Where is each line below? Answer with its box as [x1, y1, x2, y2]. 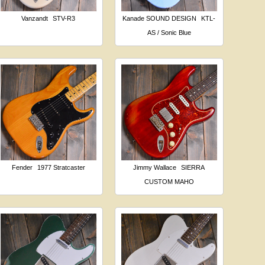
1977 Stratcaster [37, 163, 85, 171]
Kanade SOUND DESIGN [122, 14, 197, 22]
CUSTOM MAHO [144, 177, 194, 185]
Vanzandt [21, 14, 49, 22]
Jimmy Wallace [133, 163, 177, 171]
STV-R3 [53, 14, 76, 22]
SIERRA [181, 163, 205, 171]
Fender [11, 163, 33, 171]
